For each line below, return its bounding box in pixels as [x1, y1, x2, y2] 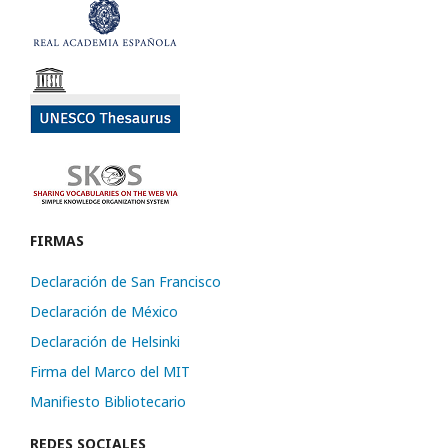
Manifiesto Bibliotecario [30, 391, 186, 411]
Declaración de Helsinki [30, 331, 180, 351]
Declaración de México [30, 301, 178, 321]
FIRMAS [30, 230, 84, 250]
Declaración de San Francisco [30, 271, 221, 291]
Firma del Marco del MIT [30, 361, 190, 381]
